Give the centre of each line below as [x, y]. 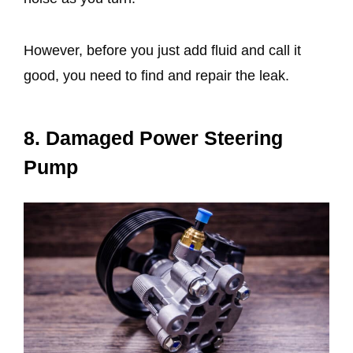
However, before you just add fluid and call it [162, 51]
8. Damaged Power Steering [153, 137]
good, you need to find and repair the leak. [156, 76]
